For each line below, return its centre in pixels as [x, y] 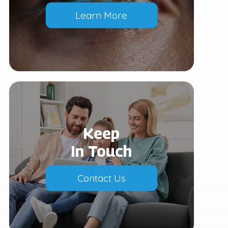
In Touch [102, 151]
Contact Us [101, 178]
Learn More [102, 15]
